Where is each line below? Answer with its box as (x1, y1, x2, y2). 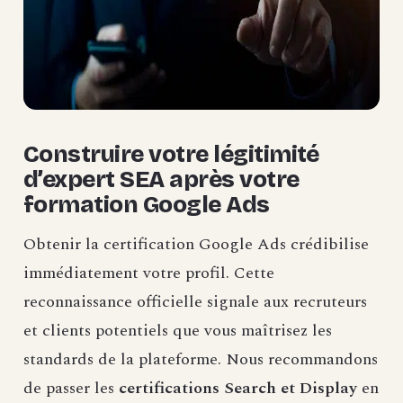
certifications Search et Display (119, 376, 357, 401)
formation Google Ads (23, 191, 270, 219)
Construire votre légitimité (23, 140, 319, 169)
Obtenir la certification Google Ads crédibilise (23, 232, 369, 257)
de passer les (23, 376, 119, 401)
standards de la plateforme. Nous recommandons (23, 347, 378, 372)
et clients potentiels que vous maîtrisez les (23, 318, 332, 344)
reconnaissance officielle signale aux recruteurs (23, 290, 367, 315)
